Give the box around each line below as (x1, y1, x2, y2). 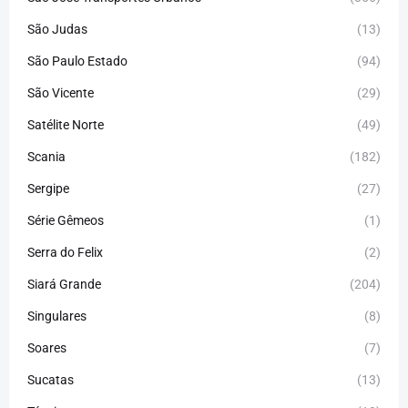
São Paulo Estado (27, 53, 127, 68)
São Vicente (27, 85, 94, 100)
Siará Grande (27, 276, 101, 291)
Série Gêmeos (27, 212, 104, 228)
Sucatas (27, 372, 74, 387)
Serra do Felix (27, 244, 103, 260)
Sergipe (27, 180, 69, 196)
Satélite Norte (27, 117, 104, 132)
